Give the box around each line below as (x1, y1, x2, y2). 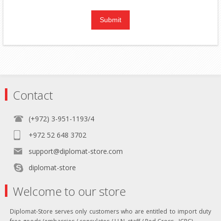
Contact (13, 86, 53, 103)
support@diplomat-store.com (29, 146, 123, 156)
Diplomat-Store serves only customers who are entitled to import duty (10, 207, 211, 216)
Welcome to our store (13, 183, 126, 199)
